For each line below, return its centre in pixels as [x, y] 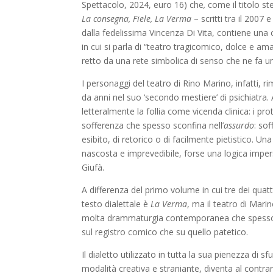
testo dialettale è [116, 204]
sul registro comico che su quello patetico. [165, 232]
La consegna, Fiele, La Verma [137, 18]
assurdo [239, 125]
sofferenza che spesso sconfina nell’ [153, 125]
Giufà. [93, 167]
